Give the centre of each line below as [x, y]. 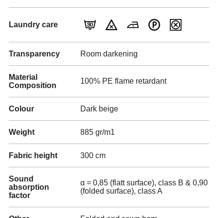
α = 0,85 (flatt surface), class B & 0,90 [144, 183]
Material [23, 77]
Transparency [34, 54]
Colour [21, 109]
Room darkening [109, 54]
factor [19, 195]
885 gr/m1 [98, 132]
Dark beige [99, 109]
